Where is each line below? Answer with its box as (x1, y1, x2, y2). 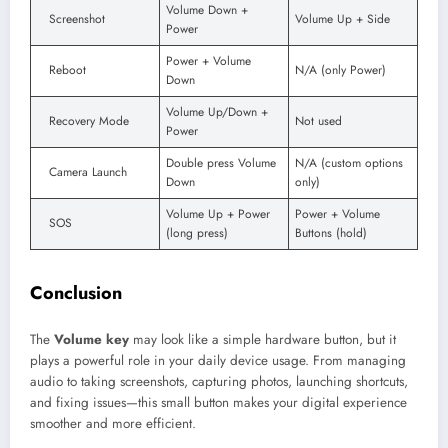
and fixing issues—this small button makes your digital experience (30, 393, 407, 413)
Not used (295, 111, 342, 130)
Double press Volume (166, 153, 276, 172)
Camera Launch (49, 162, 127, 181)
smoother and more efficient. (30, 414, 196, 434)
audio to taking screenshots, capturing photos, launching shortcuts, (30, 372, 408, 392)
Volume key (54, 330, 129, 350)
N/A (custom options (295, 153, 403, 172)
